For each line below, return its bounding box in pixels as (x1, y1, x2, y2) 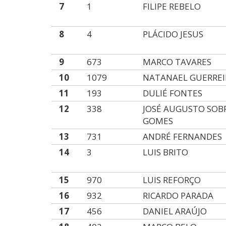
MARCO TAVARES (143, 56, 212, 68)
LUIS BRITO (143, 146, 189, 158)
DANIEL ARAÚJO (143, 205, 207, 217)
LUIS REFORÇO (143, 174, 201, 186)
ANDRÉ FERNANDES (143, 131, 222, 142)
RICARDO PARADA (143, 190, 214, 201)
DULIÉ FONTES (143, 87, 203, 99)
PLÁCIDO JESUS (143, 28, 204, 40)
